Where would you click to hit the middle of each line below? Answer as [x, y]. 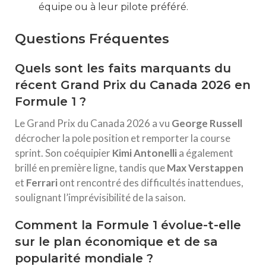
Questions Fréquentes [92, 39]
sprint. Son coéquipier [64, 153]
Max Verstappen [205, 168]
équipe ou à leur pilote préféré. [113, 7]
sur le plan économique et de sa [116, 242]
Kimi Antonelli [145, 153]
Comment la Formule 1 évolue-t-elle [128, 225]
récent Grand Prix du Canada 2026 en [133, 85]
